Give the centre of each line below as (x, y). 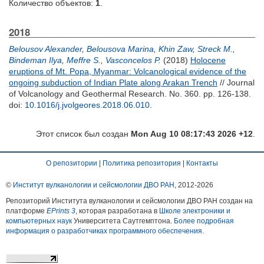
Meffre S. (84, 60)
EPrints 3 (61, 211)
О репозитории (72, 163)
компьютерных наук (39, 221)
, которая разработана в (117, 211)
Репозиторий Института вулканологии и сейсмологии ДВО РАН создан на (129, 201)
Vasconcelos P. (133, 60)
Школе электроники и (195, 211)
